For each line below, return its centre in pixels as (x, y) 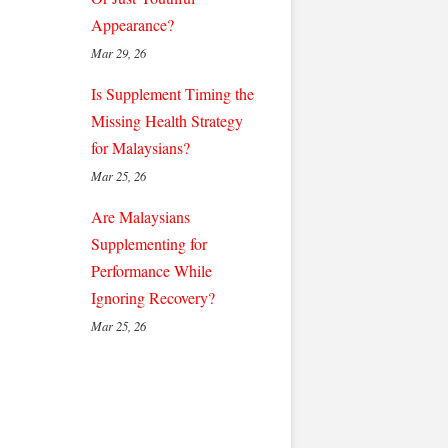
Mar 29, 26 (118, 52)
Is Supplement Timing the (172, 93)
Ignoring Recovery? (153, 297)
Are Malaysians (140, 216)
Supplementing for (149, 243)
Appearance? (132, 24)
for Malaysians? (140, 147)
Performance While (151, 270)
